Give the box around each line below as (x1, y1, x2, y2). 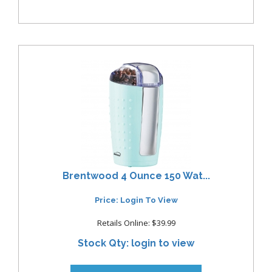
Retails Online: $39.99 (97, 217, 175, 229)
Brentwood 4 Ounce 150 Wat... (62, 169, 210, 182)
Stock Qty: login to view (78, 237, 194, 250)
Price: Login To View (94, 195, 178, 205)
